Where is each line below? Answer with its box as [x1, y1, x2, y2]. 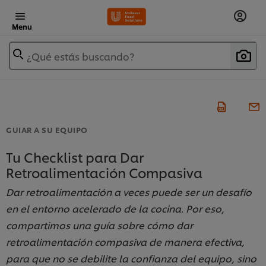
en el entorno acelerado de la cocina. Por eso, [6, 201, 224, 216]
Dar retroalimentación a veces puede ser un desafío [6, 185, 252, 199]
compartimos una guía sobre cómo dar [6, 218, 193, 232]
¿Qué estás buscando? [27, 49, 134, 63]
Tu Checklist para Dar [6, 148, 144, 166]
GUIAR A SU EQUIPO [6, 124, 88, 135]
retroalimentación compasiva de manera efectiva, [6, 235, 245, 249]
